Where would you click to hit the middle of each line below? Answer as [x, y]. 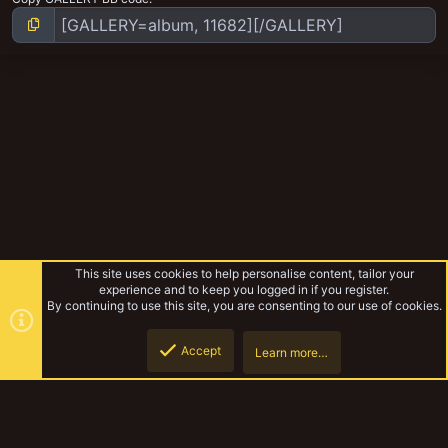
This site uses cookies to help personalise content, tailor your [244, 273]
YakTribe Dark [57, 427]
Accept [200, 350]
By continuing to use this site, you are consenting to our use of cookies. [244, 305]
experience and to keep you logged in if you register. [244, 289]
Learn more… [291, 352]
